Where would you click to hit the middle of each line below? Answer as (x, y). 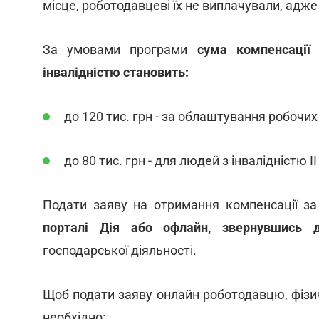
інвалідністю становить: (116, 72)
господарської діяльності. (120, 250)
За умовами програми (120, 49)
